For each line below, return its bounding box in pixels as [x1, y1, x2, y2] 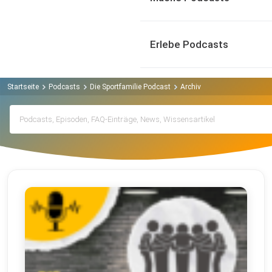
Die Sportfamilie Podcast [90, 82, 171, 91]
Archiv [180, 82, 201, 91]
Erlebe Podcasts [150, 38, 228, 50]
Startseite [7, 82, 39, 91]
